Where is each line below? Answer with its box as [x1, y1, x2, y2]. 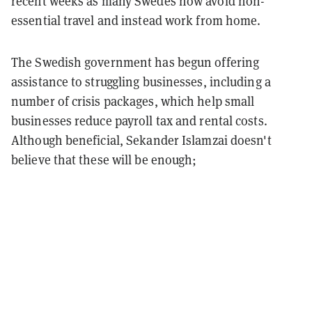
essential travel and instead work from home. [11, 13, 261, 29]
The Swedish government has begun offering [11, 54, 260, 71]
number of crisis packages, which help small [11, 93, 255, 110]
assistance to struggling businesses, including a [11, 74, 271, 91]
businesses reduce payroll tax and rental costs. [11, 113, 267, 130]
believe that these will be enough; [11, 152, 197, 169]
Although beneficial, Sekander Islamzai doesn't [11, 132, 272, 149]
